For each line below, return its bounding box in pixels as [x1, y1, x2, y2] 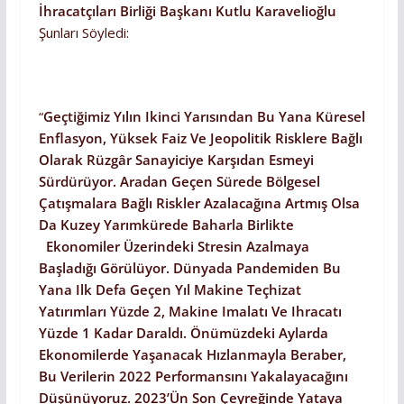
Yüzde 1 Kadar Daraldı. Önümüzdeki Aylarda [38, 323, 328, 342]
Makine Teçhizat [193, 280, 301, 298]
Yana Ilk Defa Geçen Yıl [38, 280, 194, 298]
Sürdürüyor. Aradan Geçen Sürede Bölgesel [38, 171, 320, 190]
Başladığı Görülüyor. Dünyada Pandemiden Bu [38, 258, 341, 277]
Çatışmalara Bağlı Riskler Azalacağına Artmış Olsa [38, 193, 360, 212]
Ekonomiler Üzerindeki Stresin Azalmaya [38, 236, 309, 255]
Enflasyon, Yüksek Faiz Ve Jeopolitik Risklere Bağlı [38, 128, 363, 147]
